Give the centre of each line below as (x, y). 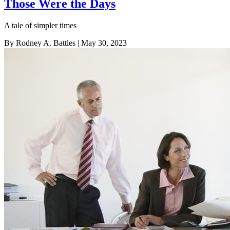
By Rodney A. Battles (40, 43)
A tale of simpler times (40, 25)
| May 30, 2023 (101, 43)
